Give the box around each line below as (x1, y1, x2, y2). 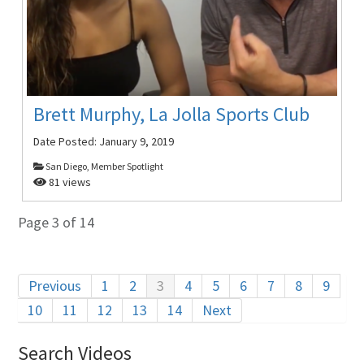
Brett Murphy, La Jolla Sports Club (33, 101, 310, 127)
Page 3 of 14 (18, 212, 95, 232)
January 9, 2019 (99, 133, 175, 149)
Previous (28, 275, 82, 295)
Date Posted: (33, 133, 100, 149)
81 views (46, 174, 92, 189)
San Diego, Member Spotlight (44, 159, 164, 172)
